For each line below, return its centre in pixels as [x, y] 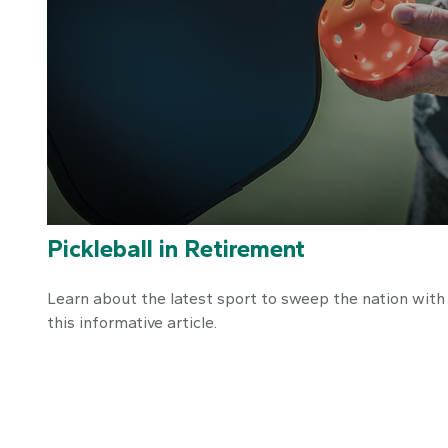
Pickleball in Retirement [175, 248]
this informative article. [131, 322]
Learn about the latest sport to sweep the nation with [245, 298]
